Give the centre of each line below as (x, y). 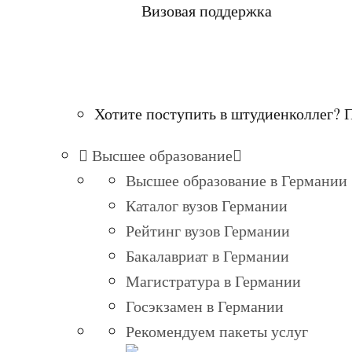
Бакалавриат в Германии (207, 255)
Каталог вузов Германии (207, 205)
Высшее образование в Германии (236, 180)
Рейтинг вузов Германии (208, 230)
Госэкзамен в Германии (205, 306)
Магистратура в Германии (213, 280)
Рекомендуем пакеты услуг (217, 331)
